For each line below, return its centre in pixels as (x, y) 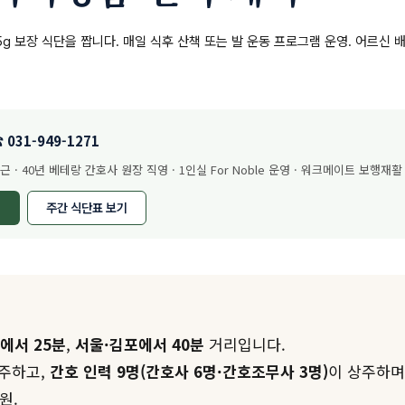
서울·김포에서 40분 (140, 344)
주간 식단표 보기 (87, 208)
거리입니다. (245, 344)
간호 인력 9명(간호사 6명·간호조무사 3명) (189, 371)
